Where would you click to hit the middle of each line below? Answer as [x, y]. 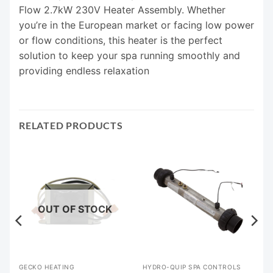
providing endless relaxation [84, 71]
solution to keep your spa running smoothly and [129, 56]
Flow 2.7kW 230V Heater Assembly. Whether [122, 10]
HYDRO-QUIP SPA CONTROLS [192, 267]
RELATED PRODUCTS [71, 126]
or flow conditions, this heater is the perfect [121, 41]
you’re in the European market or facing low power [136, 25]
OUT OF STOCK [75, 209]
